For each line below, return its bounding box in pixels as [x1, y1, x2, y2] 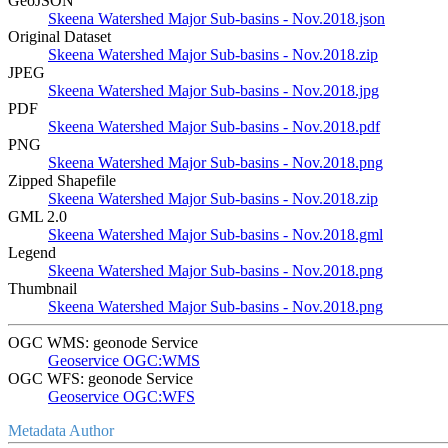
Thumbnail [8, 279, 77, 297]
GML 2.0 [8, 207, 67, 225]
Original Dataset [8, 27, 111, 45]
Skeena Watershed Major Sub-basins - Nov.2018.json [48, 9, 385, 27]
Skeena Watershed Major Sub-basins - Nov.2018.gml [48, 225, 383, 243]
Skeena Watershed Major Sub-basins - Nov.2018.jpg [48, 81, 379, 99]
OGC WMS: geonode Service [8, 333, 198, 351]
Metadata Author [8, 421, 114, 439]
